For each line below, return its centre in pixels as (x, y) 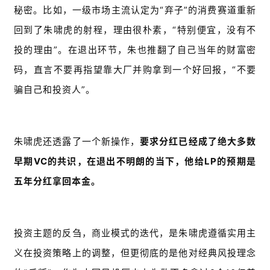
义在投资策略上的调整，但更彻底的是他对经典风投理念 (135, 253)
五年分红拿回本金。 (57, 181)
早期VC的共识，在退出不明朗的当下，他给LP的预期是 (135, 162)
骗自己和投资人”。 (55, 90)
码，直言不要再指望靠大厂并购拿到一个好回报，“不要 (135, 70)
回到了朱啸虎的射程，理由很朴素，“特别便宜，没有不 (135, 30)
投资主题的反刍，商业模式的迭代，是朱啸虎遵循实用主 (135, 233)
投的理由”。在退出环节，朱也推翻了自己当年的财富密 (135, 50)
